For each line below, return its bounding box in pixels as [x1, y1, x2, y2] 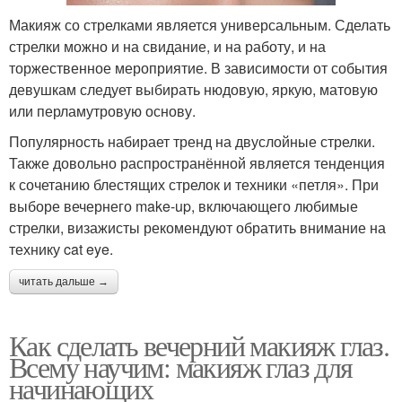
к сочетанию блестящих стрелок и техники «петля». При [9, 173, 379, 195]
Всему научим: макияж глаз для [9, 346, 353, 386]
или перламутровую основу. [9, 100, 196, 121]
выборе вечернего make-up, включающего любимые [9, 195, 358, 216]
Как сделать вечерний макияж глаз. [9, 325, 389, 364]
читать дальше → [19, 275, 109, 288]
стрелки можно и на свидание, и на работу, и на [9, 35, 326, 57]
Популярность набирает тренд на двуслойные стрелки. [9, 130, 375, 152]
